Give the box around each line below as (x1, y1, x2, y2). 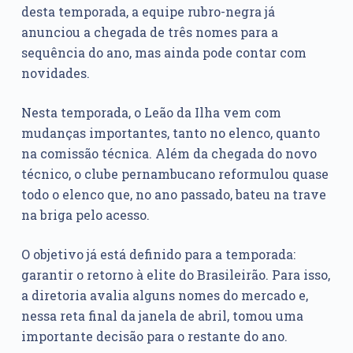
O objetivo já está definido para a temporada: (20, 246, 295, 263)
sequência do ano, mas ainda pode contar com (20, 44, 307, 61)
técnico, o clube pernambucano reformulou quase (20, 165, 329, 183)
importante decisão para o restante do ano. (20, 328, 288, 345)
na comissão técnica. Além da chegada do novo (20, 145, 317, 162)
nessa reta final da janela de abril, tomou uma (20, 307, 303, 325)
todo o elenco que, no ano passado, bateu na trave (20, 186, 326, 203)
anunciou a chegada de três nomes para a (20, 24, 278, 41)
